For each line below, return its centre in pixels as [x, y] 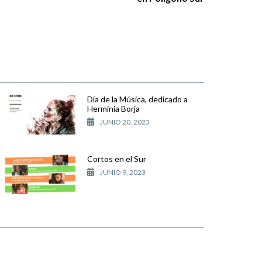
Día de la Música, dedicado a [137, 99]
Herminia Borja [113, 109]
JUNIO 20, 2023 [125, 122]
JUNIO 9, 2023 [123, 173]
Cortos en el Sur [117, 159]
